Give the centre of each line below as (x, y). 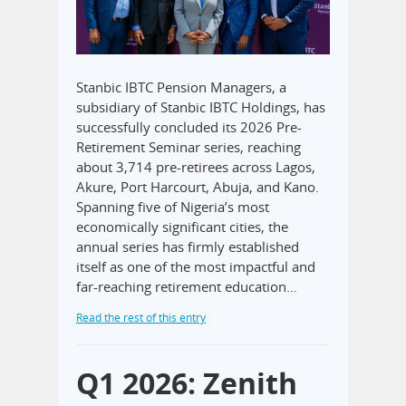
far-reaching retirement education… (187, 286)
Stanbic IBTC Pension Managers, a (181, 87)
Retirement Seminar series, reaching (188, 146)
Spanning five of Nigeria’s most (173, 206)
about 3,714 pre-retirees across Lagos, (196, 166)
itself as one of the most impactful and (196, 266)
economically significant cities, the (182, 226)
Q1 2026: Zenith (187, 382)
